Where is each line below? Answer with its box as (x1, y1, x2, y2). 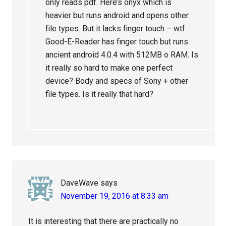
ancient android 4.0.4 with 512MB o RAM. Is (45, 50, 199, 60)
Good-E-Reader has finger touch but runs (45, 37, 189, 47)
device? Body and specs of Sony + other (45, 76, 189, 86)
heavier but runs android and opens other (45, 11, 189, 21)
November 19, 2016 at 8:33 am (61, 191, 169, 201)
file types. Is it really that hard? (45, 89, 154, 99)
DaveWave (61, 178, 99, 188)
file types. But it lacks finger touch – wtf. (45, 24, 187, 34)
